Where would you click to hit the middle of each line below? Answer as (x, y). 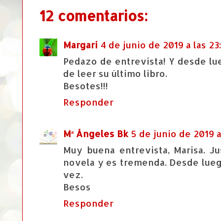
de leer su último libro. (115, 74)
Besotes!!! (86, 86)
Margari (80, 45)
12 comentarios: (94, 16)
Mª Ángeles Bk (96, 134)
